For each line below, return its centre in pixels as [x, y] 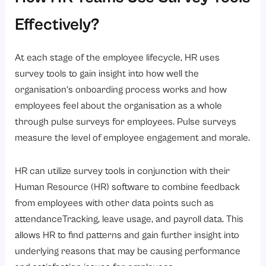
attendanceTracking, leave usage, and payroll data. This [129, 219]
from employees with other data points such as [115, 203]
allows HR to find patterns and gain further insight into [127, 235]
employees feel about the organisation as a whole [119, 106]
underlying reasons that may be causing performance [128, 251]
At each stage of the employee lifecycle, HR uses [118, 58]
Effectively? [58, 25]
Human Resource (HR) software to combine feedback [128, 187]
